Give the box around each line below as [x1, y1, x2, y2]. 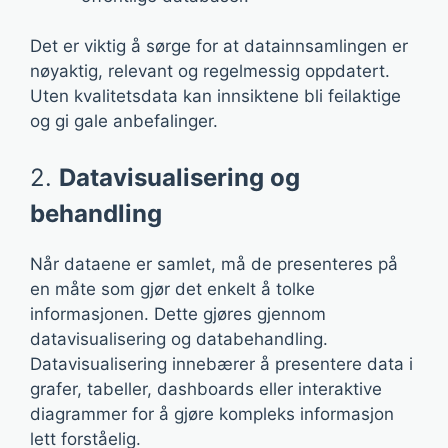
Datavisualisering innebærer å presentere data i [30, 353, 413, 374]
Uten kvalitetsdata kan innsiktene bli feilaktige [30, 86, 401, 106]
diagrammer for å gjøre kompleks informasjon [30, 403, 394, 424]
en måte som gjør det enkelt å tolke [30, 278, 315, 299]
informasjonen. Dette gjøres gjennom [30, 303, 326, 324]
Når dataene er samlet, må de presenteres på [30, 253, 398, 274]
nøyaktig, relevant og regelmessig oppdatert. [30, 61, 390, 81]
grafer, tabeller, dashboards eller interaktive [30, 378, 382, 399]
